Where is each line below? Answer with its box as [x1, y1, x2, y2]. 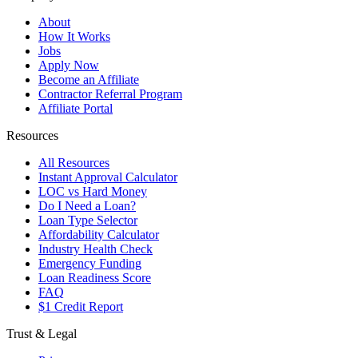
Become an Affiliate [38, 73, 139, 87]
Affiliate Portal [38, 101, 113, 116]
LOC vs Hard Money [38, 185, 147, 199]
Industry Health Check [38, 242, 153, 257]
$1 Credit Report [38, 300, 123, 314]
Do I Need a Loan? [38, 199, 136, 213]
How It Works [38, 30, 110, 44]
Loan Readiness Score [38, 271, 151, 285]
